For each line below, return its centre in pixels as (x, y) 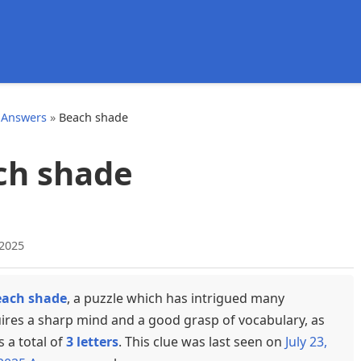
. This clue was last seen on (202, 342)
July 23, (306, 342)
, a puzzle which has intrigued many (176, 299)
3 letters (92, 342)
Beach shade (93, 117)
